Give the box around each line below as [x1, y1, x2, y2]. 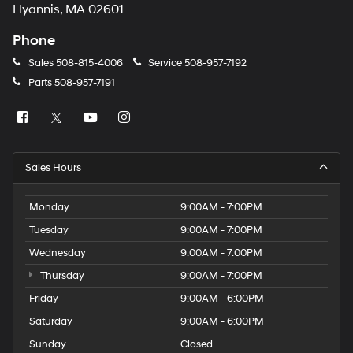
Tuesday [29, 224, 69, 236]
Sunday [29, 338, 66, 351]
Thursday [37, 269, 84, 282]
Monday [29, 201, 69, 214]
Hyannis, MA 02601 [13, 2, 124, 17]
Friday [29, 292, 58, 305]
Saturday [29, 315, 72, 328]
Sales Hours [25, 162, 81, 174]
